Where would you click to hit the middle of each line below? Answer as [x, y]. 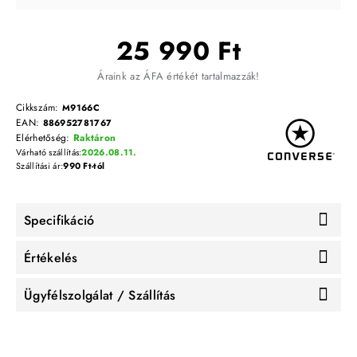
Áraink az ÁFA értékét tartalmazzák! [178, 76]
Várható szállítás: [49, 153]
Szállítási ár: [40, 166]
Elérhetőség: [45, 138]
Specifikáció [59, 220]
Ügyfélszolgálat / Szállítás [100, 295]
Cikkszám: [39, 108]
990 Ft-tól [84, 166]
